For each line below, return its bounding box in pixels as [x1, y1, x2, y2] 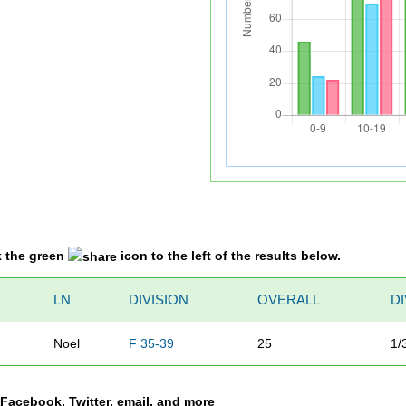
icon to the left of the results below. [117, 247, 342, 263]
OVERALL [257, 291, 321, 307]
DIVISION [129, 291, 189, 307]
